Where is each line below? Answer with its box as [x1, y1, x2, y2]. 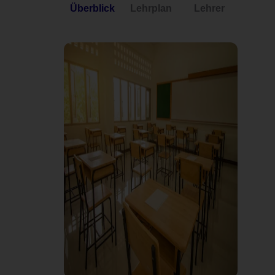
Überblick [70, 3, 115, 14]
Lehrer [193, 3, 225, 14]
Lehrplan [130, 3, 172, 14]
